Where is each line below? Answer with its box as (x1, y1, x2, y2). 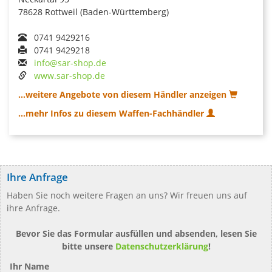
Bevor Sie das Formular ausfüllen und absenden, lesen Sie (15, 228, 257, 239)
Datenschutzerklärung (115, 240, 208, 252)
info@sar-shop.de (34, 57, 106, 69)
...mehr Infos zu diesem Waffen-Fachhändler (18, 107, 206, 119)
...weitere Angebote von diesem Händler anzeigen (18, 89, 229, 100)
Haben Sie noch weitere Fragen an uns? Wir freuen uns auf (7, 189, 247, 201)
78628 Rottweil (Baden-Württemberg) (18, 6, 169, 18)
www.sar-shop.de (34, 70, 105, 81)
